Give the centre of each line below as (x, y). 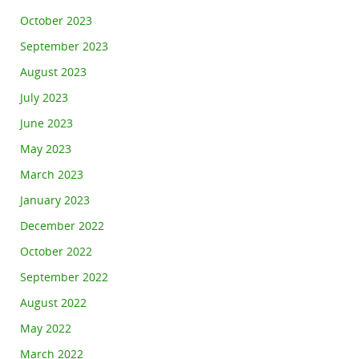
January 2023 (55, 200)
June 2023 (46, 123)
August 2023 (53, 72)
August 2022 (53, 303)
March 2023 (52, 174)
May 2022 (46, 328)
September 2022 (64, 277)
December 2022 (62, 226)
